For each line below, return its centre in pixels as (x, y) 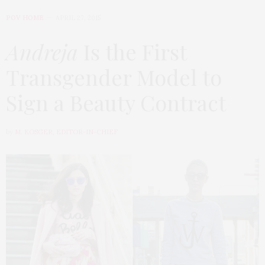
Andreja (42, 51)
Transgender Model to (114, 77)
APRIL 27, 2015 (78, 17)
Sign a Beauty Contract (116, 102)
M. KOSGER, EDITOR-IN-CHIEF (66, 132)
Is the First (132, 51)
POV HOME (25, 17)
